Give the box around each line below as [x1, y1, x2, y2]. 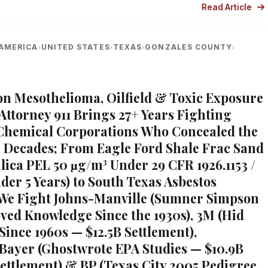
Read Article [202, 2, 254, 13]
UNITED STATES [41, 42, 110, 52]
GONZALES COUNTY [145, 42, 233, 52]
